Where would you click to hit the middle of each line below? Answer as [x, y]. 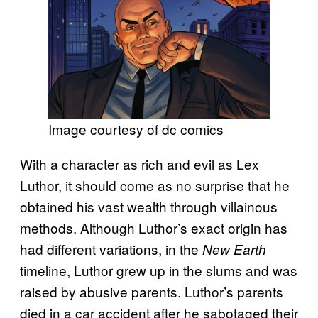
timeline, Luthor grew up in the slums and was [159, 270]
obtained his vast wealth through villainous [149, 207]
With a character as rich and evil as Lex [139, 164]
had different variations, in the [111, 249]
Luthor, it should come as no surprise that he [155, 185]
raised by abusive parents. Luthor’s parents [152, 292]
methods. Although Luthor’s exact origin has [154, 228]
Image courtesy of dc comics [136, 129]
